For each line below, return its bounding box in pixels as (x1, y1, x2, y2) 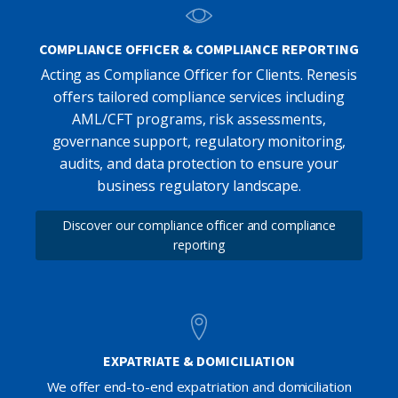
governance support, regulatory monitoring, (52, 131, 346, 151)
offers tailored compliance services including (53, 86, 345, 107)
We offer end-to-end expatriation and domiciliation (46, 377, 352, 395)
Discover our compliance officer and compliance (61, 216, 337, 234)
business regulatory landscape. (97, 175, 301, 195)
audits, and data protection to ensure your (60, 153, 338, 173)
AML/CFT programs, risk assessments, (72, 108, 326, 129)
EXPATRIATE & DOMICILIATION (103, 351, 295, 371)
